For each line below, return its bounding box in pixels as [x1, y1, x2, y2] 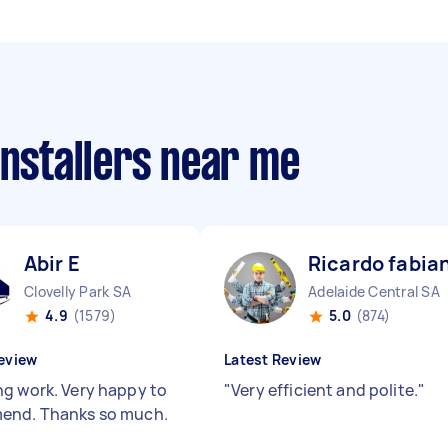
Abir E [24, 250, 80, 277]
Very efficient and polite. [231, 379, 419, 401]
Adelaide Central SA [308, 282, 440, 301]
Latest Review [224, 350, 322, 369]
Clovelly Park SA [24, 282, 131, 301]
